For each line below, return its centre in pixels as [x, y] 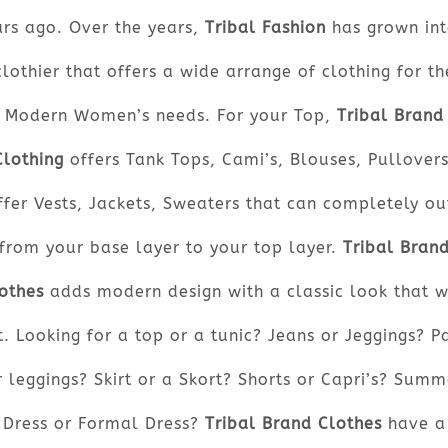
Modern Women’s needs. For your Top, [170, 115]
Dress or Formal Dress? [103, 423]
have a [413, 423]
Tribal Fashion [265, 27]
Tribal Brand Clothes [293, 423]
